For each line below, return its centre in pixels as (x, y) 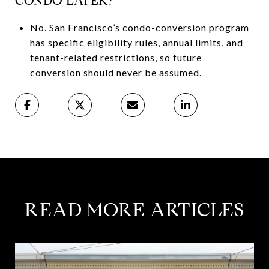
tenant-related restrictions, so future (116, 57)
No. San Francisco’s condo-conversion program (139, 27)
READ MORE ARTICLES (134, 209)
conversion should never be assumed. (116, 72)
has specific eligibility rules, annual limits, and (136, 42)
